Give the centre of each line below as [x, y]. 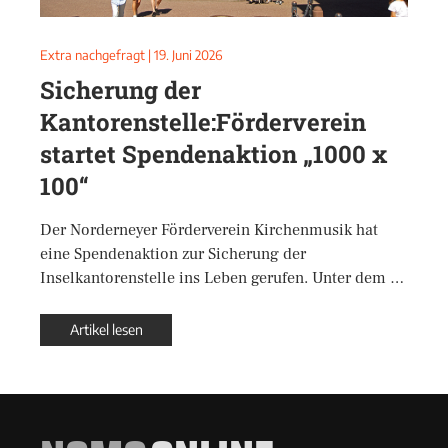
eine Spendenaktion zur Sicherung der [173, 254]
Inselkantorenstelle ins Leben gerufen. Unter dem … [222, 278]
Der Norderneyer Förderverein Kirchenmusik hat [209, 230]
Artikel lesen [106, 329]
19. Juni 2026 [188, 55]
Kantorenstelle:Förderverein [203, 122]
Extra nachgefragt [92, 55]
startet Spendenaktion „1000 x [213, 154]
